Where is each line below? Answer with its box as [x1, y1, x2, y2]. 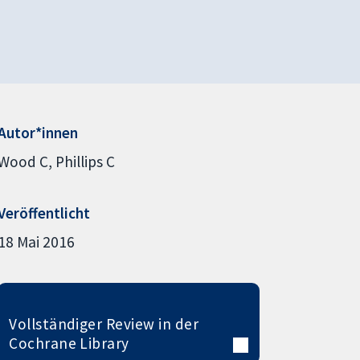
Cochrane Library [9, 333, 129, 353]
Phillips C [55, 151, 115, 171]
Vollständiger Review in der [9, 313, 199, 333]
